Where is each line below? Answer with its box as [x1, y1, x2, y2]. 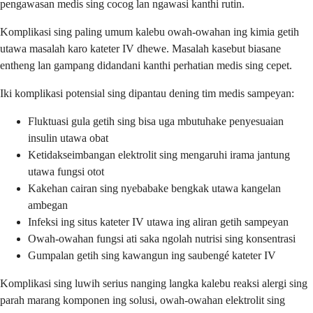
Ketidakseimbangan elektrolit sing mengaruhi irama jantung [28, 149, 290, 161]
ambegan [28, 199, 68, 212]
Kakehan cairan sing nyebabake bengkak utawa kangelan [28, 182, 281, 195]
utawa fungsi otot [28, 166, 104, 178]
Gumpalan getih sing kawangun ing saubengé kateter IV [28, 249, 276, 262]
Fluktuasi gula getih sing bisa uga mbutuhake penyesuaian [28, 115, 284, 128]
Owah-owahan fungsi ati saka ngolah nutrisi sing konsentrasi [28, 233, 296, 245]
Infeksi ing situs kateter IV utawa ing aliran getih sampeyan [28, 216, 289, 228]
